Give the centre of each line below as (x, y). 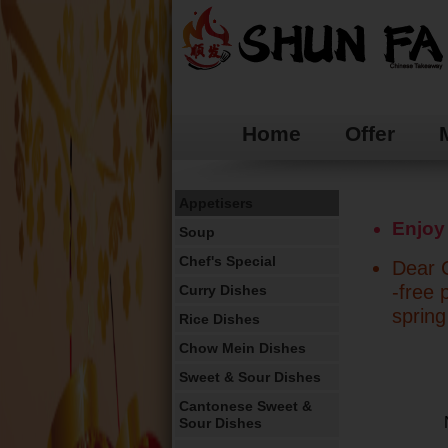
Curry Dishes (223, 290)
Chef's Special (227, 261)
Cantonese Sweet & (245, 406)
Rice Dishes (219, 319)
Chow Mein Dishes (242, 348)
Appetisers (216, 203)
